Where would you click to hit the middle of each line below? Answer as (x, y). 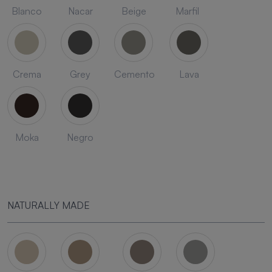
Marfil (187, 11)
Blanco (27, 11)
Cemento (134, 74)
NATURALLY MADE (49, 205)
